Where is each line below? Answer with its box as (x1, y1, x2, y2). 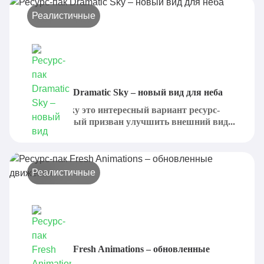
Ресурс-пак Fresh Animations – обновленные (24, 244, 210, 254)
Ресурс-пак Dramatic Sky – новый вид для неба (24, 87, 223, 97)
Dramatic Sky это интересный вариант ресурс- (24, 105, 220, 115)
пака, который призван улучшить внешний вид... (24, 117, 235, 127)
